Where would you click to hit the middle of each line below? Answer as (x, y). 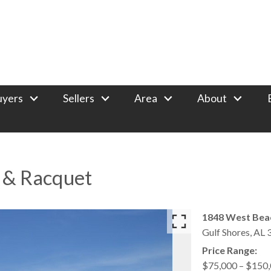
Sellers (78, 98)
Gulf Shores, (227, 232)
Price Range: (229, 250)
